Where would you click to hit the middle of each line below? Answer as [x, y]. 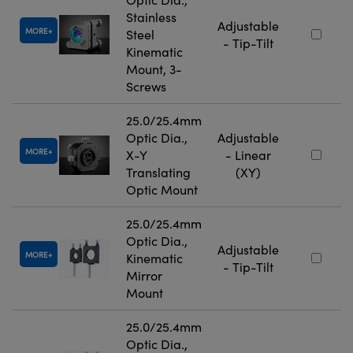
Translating [158, 173]
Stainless [151, 17]
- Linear [248, 155]
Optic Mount [162, 190]
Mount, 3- [154, 69]
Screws [146, 87]
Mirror [144, 276]
